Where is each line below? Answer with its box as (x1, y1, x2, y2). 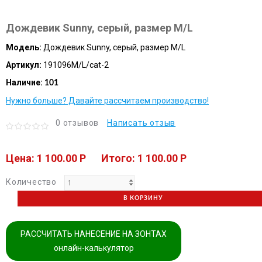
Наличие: (6, 77, 43, 87)
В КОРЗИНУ (123, 195, 163, 202)
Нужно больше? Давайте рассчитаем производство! (6, 95, 209, 105)
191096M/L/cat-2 (43, 60, 109, 70)
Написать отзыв (107, 118, 176, 127)
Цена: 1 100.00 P (6, 151, 86, 164)
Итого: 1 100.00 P (101, 151, 187, 164)
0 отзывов (56, 118, 99, 127)
